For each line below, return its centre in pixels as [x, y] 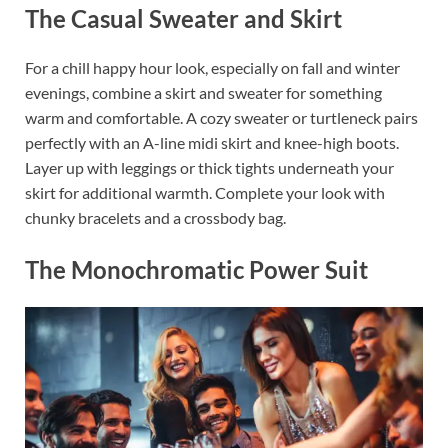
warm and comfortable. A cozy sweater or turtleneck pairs [221, 118]
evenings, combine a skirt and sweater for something [203, 93]
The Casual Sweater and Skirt [183, 18]
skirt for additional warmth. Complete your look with [205, 193]
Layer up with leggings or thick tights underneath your [209, 168]
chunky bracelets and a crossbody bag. [155, 218]
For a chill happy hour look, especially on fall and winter [212, 68]
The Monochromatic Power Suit [196, 270]
